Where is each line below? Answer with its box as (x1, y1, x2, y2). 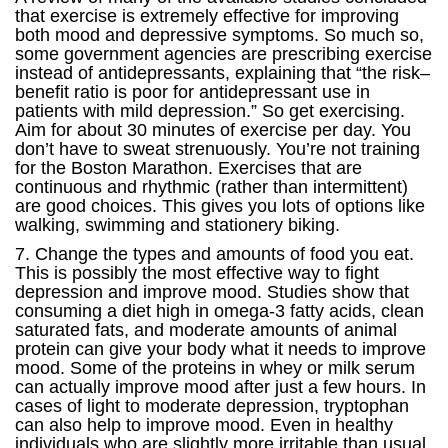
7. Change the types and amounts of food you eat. (15, 244, 414, 264)
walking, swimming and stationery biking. (15, 215, 340, 235)
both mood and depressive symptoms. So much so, (15, 25, 424, 45)
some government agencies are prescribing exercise (15, 44, 432, 64)
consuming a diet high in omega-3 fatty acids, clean (15, 301, 424, 321)
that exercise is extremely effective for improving (15, 6, 399, 26)
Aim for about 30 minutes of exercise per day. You (15, 120, 411, 140)
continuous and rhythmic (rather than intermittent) (15, 177, 408, 197)
